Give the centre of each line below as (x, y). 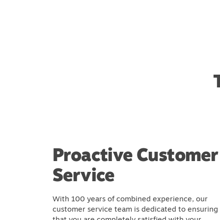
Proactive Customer (136, 154)
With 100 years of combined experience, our (130, 198)
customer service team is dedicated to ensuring (135, 209)
